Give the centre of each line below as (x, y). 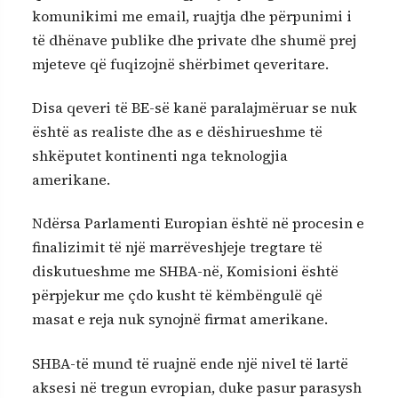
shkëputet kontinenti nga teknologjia (160, 155)
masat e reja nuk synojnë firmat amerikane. (180, 319)
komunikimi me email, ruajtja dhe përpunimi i (192, 16)
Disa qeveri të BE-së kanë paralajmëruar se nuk (195, 107)
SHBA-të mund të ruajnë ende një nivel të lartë (190, 363)
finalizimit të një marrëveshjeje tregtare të (177, 247)
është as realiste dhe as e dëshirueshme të (177, 131)
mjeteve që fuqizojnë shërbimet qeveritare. (180, 64)
